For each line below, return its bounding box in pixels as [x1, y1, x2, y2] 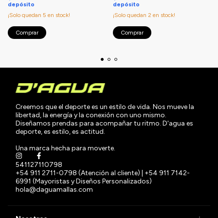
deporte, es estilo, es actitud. [16, 127, 105, 136]
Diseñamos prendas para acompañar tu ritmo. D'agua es [16, 119, 193, 127]
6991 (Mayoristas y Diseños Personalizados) [16, 177, 152, 185]
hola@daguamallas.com [16, 185, 93, 194]
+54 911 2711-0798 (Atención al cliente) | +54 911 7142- [16, 168, 190, 177]
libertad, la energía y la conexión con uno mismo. [16, 110, 166, 119]
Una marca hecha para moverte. [16, 144, 115, 152]
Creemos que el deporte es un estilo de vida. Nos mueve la [16, 102, 194, 111]
